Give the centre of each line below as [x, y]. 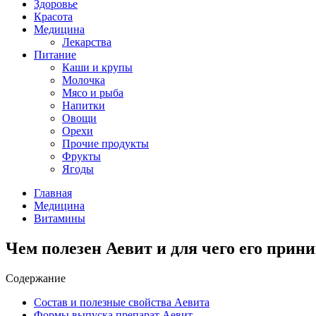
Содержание [36, 278]
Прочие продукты [105, 144]
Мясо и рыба [93, 93]
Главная [53, 193]
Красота [53, 17]
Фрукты [81, 156]
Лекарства [87, 42]
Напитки [84, 105]
